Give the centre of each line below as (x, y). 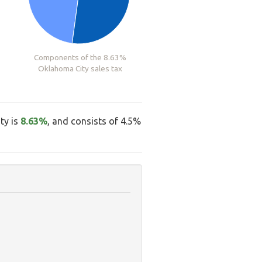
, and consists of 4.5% (94, 121)
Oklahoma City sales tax (80, 68)
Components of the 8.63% (80, 57)
